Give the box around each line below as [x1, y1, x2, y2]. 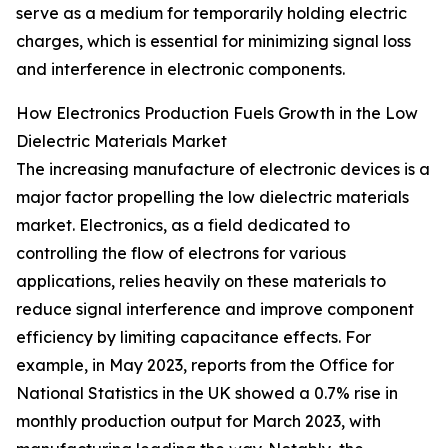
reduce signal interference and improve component [16, 299, 414, 320]
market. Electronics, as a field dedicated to [16, 215, 350, 236]
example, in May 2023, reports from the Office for [16, 355, 394, 376]
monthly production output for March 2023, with [16, 411, 381, 432]
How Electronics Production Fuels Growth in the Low [16, 103, 418, 124]
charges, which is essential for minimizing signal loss [16, 31, 411, 52]
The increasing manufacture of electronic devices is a [16, 159, 430, 180]
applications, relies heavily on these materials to [16, 271, 386, 292]
